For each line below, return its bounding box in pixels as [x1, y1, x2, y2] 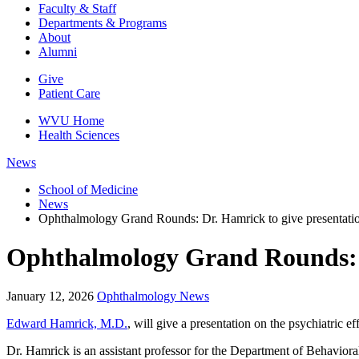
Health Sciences [38, 127, 119, 142]
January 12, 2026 [6, 289, 94, 304]
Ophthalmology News [97, 289, 209, 304]
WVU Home [38, 113, 104, 127]
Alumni [38, 44, 77, 58]
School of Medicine [38, 182, 138, 196]
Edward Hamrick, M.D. [6, 317, 127, 331]
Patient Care [38, 86, 100, 100]
